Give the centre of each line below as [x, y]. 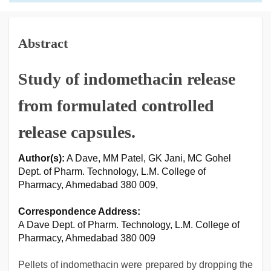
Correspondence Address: [79, 211]
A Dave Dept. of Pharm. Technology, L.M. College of [129, 225]
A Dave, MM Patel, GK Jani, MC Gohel [148, 158]
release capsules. [77, 132]
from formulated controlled [116, 106]
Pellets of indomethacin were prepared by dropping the [135, 265]
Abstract [43, 43]
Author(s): [41, 158]
